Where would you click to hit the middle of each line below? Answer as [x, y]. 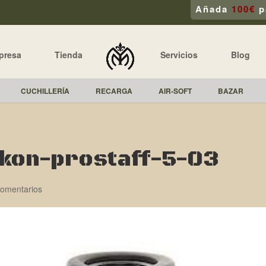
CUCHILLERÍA [45, 91]
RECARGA [114, 91]
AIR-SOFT [175, 91]
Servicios [179, 54]
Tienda [69, 54]
